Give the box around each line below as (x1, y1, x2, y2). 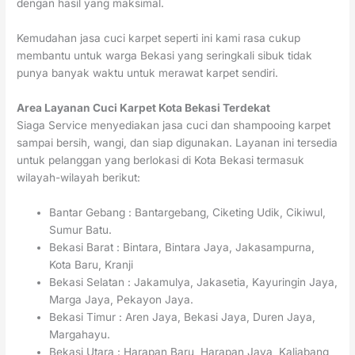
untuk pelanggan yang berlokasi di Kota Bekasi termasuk (17, 153, 305, 166)
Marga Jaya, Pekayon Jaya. (49, 292, 194, 306)
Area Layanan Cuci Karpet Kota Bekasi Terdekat (17, 101, 271, 114)
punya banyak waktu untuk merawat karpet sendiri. (17, 67, 279, 80)
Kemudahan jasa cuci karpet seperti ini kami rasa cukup (17, 32, 301, 45)
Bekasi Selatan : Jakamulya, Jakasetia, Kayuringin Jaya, (49, 275, 338, 288)
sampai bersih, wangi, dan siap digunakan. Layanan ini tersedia (17, 136, 338, 149)
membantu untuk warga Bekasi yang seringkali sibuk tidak (17, 49, 313, 63)
